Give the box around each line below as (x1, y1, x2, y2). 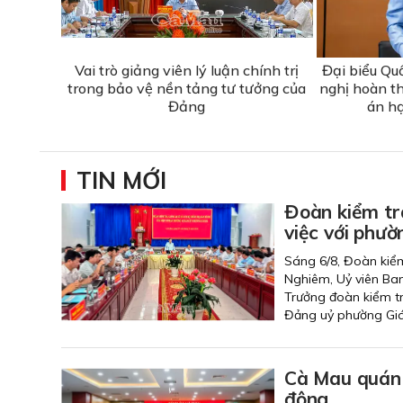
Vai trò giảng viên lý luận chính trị (75, 61, 300, 80)
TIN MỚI (76, 166, 166, 196)
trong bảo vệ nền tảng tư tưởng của (67, 79, 307, 98)
